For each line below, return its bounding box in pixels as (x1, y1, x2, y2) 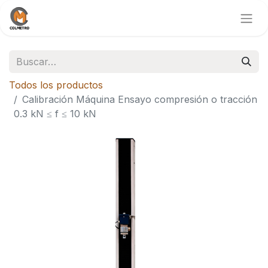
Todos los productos (9, 78, 103, 91)
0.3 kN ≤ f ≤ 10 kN (14, 107, 96, 120)
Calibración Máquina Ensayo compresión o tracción (22, 93, 257, 105)
